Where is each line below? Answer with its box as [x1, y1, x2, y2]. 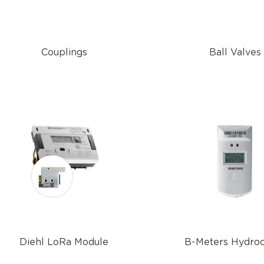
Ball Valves [209, 48, 261, 57]
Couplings [41, 48, 87, 57]
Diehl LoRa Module [19, 237, 109, 247]
